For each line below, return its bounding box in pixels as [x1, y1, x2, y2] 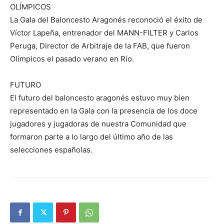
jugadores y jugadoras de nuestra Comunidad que [10, 119, 186, 128]
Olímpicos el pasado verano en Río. [10, 54, 134, 63]
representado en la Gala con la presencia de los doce [10, 106, 197, 115]
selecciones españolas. [10, 145, 92, 154]
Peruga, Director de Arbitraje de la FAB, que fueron [10, 41, 190, 50]
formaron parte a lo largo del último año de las [10, 132, 173, 141]
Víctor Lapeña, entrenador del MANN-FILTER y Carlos [10, 28, 198, 37]
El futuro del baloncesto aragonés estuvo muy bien [10, 93, 189, 102]
